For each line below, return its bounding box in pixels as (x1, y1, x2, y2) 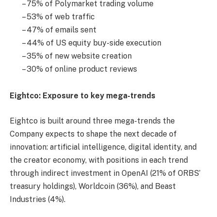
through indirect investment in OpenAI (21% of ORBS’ (10, 168, 201, 178)
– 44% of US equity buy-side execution (22, 38, 161, 47)
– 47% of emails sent (22, 25, 96, 34)
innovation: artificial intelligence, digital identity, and (10, 142, 197, 152)
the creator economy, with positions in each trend (10, 155, 188, 165)
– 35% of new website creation (22, 51, 132, 61)
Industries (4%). (10, 194, 65, 204)
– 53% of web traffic (22, 12, 95, 21)
